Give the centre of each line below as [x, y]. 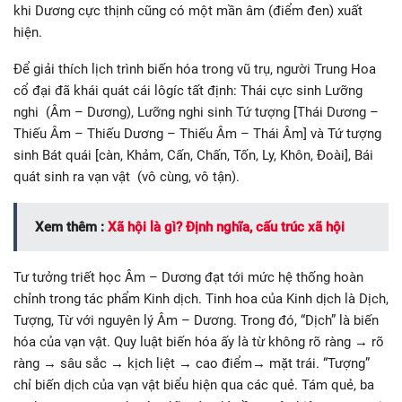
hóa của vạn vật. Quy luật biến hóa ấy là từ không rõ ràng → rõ [199, 342]
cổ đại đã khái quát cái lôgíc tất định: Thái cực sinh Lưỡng [188, 91]
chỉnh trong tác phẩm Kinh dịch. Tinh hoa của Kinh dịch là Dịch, [201, 299]
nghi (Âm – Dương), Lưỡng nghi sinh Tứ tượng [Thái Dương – [196, 113]
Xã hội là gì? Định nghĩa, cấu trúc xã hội [226, 227]
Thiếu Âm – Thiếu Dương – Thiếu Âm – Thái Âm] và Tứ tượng [197, 134]
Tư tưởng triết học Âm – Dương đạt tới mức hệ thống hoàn [188, 278]
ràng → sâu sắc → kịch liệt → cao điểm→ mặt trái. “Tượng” [192, 364]
